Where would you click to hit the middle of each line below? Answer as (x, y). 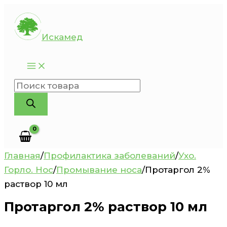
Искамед (62, 37)
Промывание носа (99, 169)
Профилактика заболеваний (109, 155)
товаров (32, 100)
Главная (22, 155)
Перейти (24, 11)
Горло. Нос (29, 169)
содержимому (37, 39)
